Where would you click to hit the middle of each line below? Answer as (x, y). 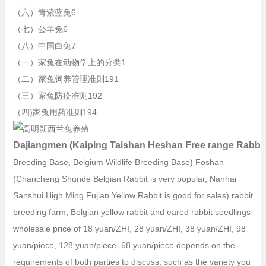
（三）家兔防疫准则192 (57, 95)
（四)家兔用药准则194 (55, 112)
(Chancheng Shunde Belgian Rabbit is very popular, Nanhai (124, 178)
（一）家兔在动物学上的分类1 (69, 62)
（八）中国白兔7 (44, 45)
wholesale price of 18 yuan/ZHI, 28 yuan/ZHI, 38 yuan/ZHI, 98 (129, 228)
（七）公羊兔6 (40, 29)
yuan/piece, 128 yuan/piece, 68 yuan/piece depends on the (124, 245)
